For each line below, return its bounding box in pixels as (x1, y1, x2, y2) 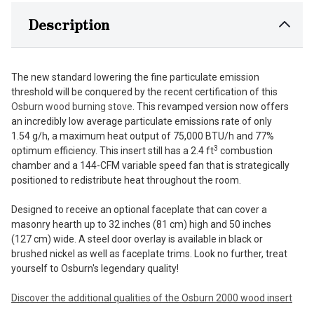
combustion (218, 144, 273, 156)
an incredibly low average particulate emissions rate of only (11, 115, 272, 127)
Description (28, 13, 109, 34)
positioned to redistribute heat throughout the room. (11, 174, 241, 186)
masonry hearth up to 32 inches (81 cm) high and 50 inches (11, 218, 271, 230)
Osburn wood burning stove (11, 100, 132, 112)
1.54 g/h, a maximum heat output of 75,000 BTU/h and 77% (11, 130, 274, 142)
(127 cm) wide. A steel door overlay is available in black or (11, 233, 263, 245)
